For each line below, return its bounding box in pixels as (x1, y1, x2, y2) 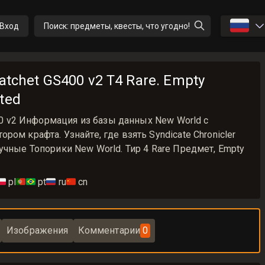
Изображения (6, 225, 69, 236)
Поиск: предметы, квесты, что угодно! (43, 21, 190, 31)
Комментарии (77, 225, 141, 236)
